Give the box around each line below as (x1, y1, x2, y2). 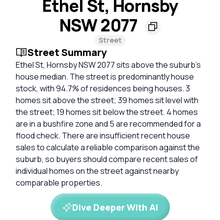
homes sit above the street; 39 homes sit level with (16, 94, 198, 106)
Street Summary (27, 45, 107, 59)
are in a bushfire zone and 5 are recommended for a (16, 118, 201, 129)
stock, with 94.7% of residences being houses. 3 (16, 82, 190, 94)
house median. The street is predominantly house (16, 71, 194, 82)
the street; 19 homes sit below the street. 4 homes (16, 106, 198, 117)
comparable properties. (16, 177, 102, 188)
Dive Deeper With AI (72, 201, 158, 213)
